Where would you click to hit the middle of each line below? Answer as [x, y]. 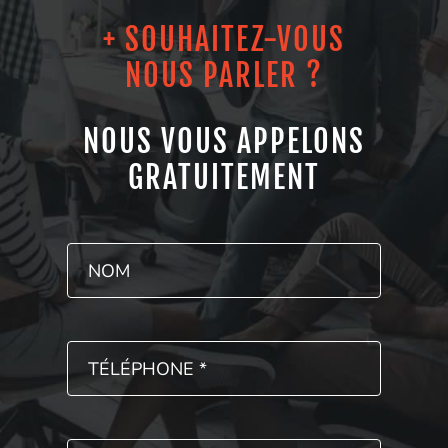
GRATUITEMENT [224, 178]
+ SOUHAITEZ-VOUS [224, 40]
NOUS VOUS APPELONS [224, 142]
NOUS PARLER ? [224, 76]
